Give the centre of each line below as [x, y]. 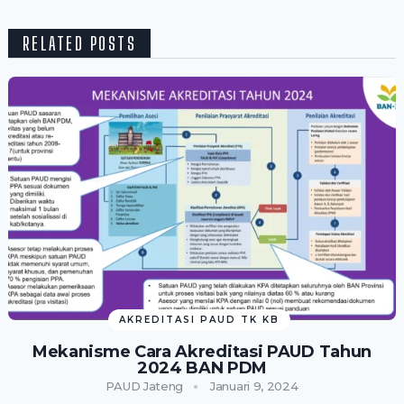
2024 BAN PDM [202, 368]
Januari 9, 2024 [254, 386]
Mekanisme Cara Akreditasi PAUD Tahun [202, 352]
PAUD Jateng [145, 386]
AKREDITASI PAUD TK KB [200, 320]
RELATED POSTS [79, 44]
